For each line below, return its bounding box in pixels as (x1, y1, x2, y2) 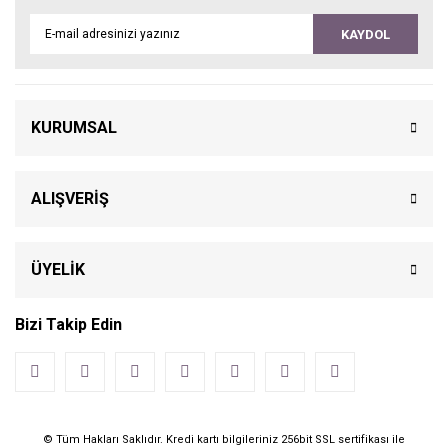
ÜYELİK (31, 260, 85, 280)
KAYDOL (341, 26, 390, 42)
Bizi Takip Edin (15, 315, 122, 335)
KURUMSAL (31, 118, 117, 138)
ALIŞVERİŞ (31, 189, 109, 209)
